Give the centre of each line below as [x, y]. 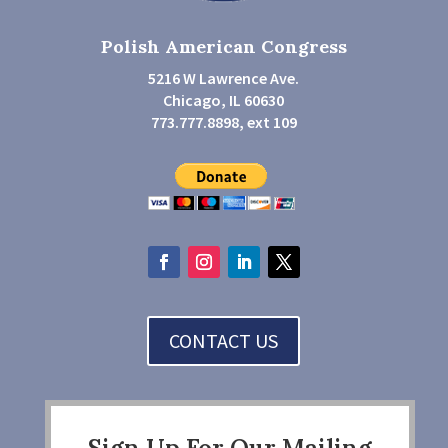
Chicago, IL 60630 [224, 100]
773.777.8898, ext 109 [223, 122]
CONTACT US [224, 340]
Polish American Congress [223, 46]
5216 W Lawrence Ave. [224, 78]
